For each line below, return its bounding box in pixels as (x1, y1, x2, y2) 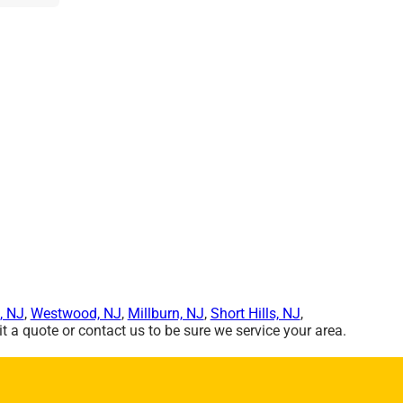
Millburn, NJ (127, 304, 204, 322)
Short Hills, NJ (210, 304, 300, 322)
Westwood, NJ (30, 304, 121, 322)
